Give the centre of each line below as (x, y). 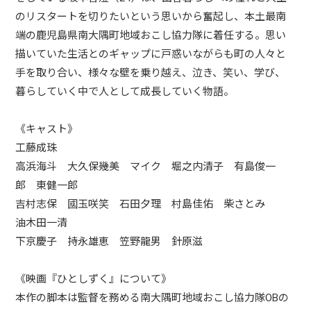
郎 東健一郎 (47, 185)
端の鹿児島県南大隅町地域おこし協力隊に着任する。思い (151, 35)
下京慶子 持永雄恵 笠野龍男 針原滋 (109, 242)
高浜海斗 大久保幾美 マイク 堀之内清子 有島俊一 (146, 167)
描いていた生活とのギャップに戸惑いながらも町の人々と (151, 54)
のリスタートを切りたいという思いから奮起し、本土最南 (151, 17)
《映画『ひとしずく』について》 (94, 279)
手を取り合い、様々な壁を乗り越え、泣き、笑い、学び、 (151, 73)
